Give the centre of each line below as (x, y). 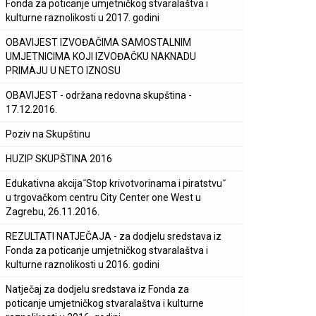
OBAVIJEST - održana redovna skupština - (99, 95)
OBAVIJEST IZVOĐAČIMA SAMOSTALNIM (98, 42)
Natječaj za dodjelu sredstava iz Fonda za (97, 289)
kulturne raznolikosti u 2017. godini (83, 18)
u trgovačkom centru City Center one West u (103, 197)
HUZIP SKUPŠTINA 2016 (59, 159)
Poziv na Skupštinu (48, 134)
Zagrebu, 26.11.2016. (53, 212)
